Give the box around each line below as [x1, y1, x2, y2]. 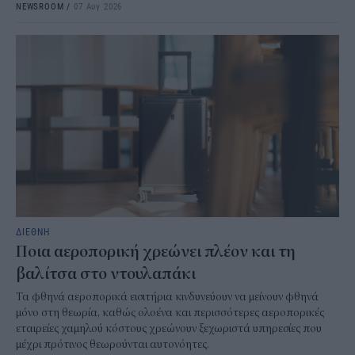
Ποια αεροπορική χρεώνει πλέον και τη [16, 241, 296, 261]
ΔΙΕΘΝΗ [16, 224, 50, 238]
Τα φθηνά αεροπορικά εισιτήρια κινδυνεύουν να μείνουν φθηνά [16, 289, 319, 303]
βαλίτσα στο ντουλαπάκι [16, 263, 196, 284]
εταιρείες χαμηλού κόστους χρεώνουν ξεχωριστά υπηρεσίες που [16, 321, 322, 335]
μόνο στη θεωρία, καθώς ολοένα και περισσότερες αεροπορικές [16, 305, 324, 319]
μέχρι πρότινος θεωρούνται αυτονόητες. [16, 337, 209, 351]
